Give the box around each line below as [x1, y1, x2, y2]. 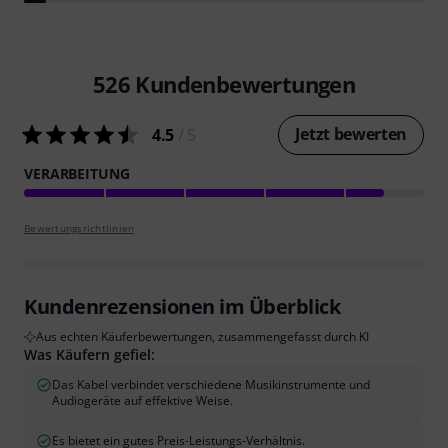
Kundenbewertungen [130, 68, 356, 99]
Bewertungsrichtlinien [24, 220, 135, 235]
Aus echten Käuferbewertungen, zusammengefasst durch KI [36, 327, 369, 345]
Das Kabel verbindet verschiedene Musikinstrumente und [52, 375, 370, 393]
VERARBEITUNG [24, 163, 130, 183]
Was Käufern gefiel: [24, 344, 155, 364]
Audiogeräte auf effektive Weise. [52, 391, 233, 409]
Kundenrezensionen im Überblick [24, 292, 340, 320]
